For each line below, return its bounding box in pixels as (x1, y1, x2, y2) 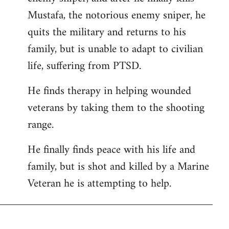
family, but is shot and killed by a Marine (28, 156, 209, 177)
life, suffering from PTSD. (28, 56, 141, 76)
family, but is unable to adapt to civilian (28, 39, 203, 59)
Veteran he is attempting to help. (28, 173, 171, 194)
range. (28, 114, 54, 135)
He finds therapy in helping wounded (28, 81, 191, 101)
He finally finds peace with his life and (28, 140, 195, 160)
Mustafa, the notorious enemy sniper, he (28, 5, 205, 26)
